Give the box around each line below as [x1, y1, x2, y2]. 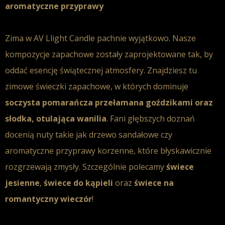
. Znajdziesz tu [144, 65, 197, 76]
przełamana [93, 97, 146, 108]
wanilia [77, 113, 106, 124]
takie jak [53, 129, 89, 140]
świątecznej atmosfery [60, 65, 144, 76]
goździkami [146, 97, 193, 108]
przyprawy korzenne [56, 145, 134, 156]
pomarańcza [42, 97, 93, 108]
